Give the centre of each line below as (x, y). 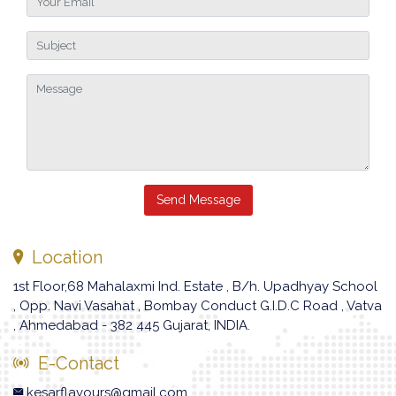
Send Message (198, 200)
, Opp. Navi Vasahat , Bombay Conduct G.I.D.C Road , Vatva (198, 306)
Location (63, 257)
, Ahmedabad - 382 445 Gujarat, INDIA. (132, 325)
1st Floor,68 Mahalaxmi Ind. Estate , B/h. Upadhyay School (195, 286)
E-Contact (74, 363)
